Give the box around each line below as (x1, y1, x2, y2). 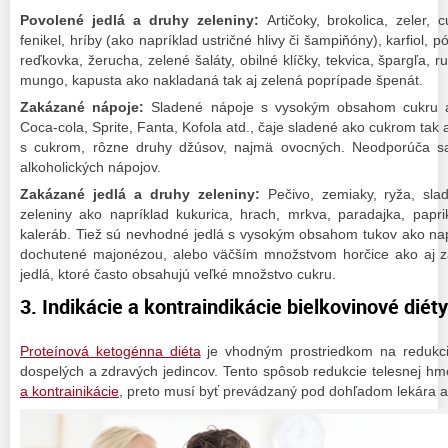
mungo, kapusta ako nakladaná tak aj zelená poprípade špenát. (20, 71, 423, 88)
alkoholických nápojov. (20, 158, 161, 175)
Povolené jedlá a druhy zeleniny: (20, 11, 259, 28)
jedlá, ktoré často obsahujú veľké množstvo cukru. (20, 265, 336, 282)
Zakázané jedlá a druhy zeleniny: (20, 185, 260, 202)
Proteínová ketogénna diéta (20, 343, 201, 360)
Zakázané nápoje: (20, 98, 145, 115)
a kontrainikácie (20, 383, 119, 400)
